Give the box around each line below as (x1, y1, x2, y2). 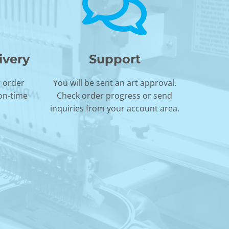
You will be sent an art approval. (53, 77, 176, 88)
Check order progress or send (57, 90, 173, 101)
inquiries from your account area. (50, 103, 179, 114)
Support (88, 52, 141, 66)
